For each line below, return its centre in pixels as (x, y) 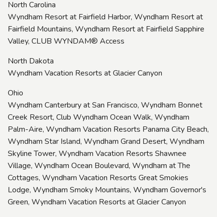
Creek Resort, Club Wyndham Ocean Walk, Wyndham (99, 117)
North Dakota (31, 61)
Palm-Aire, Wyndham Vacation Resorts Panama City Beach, (108, 129)
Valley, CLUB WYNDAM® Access (66, 41)
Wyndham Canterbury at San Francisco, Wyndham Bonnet (105, 105)
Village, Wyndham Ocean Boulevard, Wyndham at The (99, 165)
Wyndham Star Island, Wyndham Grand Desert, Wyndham (106, 141)
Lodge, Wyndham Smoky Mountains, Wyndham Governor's (107, 190)
